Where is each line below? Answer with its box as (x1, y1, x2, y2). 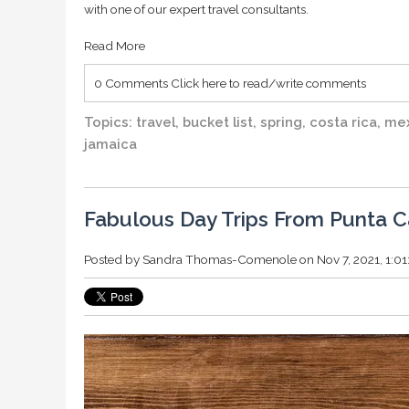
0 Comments (94, 75, 171, 90)
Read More (84, 37, 145, 53)
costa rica (309, 113, 377, 130)
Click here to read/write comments (171, 75, 366, 90)
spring (260, 113, 302, 130)
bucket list (183, 113, 253, 130)
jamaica (84, 135, 137, 152)
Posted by (84, 251, 142, 267)
